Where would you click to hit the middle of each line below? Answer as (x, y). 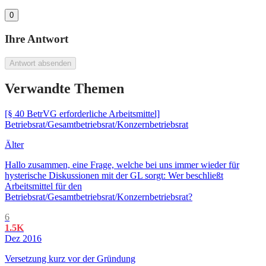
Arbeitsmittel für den (43, 186)
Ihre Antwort (37, 39)
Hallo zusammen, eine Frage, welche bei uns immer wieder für (122, 165)
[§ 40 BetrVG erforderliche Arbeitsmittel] (82, 114)
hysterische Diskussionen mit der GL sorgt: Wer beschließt (114, 176)
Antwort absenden (40, 63)
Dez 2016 (23, 239)
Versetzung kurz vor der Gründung (70, 259)
